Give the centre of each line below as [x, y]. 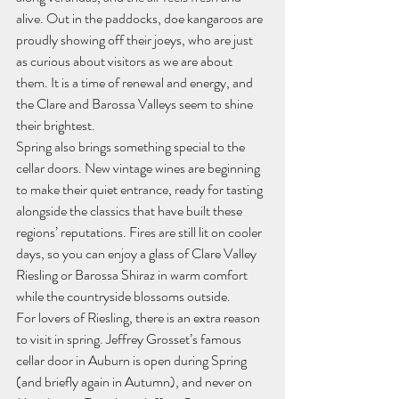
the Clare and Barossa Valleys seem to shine [136, 104]
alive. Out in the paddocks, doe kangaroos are [141, 18]
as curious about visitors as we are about [126, 61]
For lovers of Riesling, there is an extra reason [139, 318]
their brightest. [56, 125]
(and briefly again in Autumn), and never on [135, 382]
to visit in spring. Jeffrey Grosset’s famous [130, 339]
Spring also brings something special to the [132, 147]
